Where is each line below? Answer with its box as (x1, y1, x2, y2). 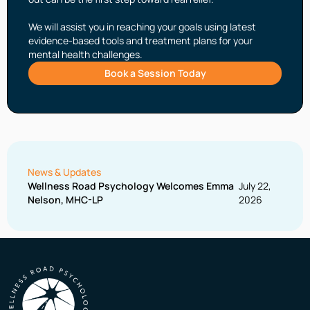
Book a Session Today (104, 66, 206, 80)
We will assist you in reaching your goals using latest (28, 20, 256, 34)
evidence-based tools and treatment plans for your (28, 34, 253, 48)
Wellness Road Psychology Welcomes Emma (28, 179, 234, 193)
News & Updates (28, 165, 101, 179)
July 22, (239, 179, 272, 193)
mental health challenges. (28, 48, 143, 62)
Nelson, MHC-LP (28, 193, 103, 207)
